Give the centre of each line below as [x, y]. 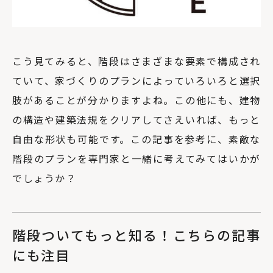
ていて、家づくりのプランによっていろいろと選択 [136, 80]
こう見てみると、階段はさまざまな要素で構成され [136, 61]
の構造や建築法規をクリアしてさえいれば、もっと [136, 119]
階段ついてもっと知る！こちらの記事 [136, 234]
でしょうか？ [44, 178]
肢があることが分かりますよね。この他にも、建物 [136, 100]
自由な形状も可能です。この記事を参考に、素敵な [136, 139]
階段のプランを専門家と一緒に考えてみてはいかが [136, 158]
